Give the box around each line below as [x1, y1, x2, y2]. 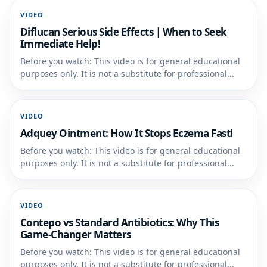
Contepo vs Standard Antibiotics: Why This [20, 215, 219, 229]
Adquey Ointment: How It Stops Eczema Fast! [20, 126, 233, 140]
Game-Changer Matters [20, 227, 131, 241]
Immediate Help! [20, 36, 101, 51]
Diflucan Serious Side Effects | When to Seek [20, 24, 227, 39]
